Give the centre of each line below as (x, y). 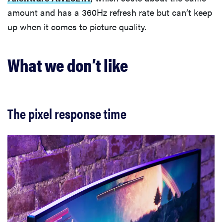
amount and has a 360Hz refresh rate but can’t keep (110, 12)
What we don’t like (68, 65)
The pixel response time (67, 113)
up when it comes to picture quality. (77, 27)
